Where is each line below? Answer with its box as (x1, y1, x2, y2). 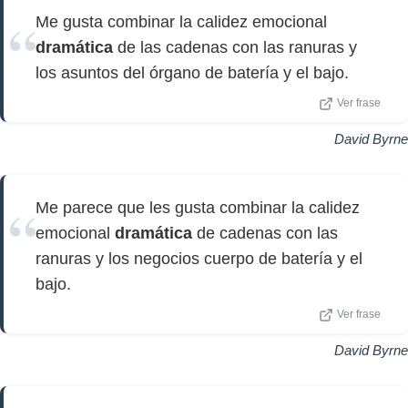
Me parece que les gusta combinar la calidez (36, 199, 360, 217)
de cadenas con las (192, 224, 338, 242)
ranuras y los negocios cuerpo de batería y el (36, 250, 362, 268)
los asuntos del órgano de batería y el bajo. (36, 64, 349, 82)
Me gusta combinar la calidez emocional (36, 13, 327, 31)
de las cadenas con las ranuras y (113, 38, 357, 56)
